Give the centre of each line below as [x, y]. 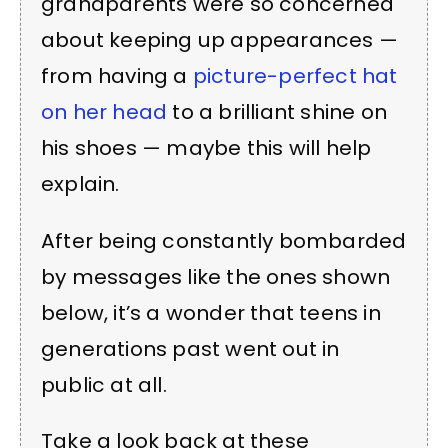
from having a [117, 76]
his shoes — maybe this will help [206, 148]
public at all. [104, 384]
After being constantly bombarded [224, 240]
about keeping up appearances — [220, 40]
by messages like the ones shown [216, 276]
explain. [80, 184]
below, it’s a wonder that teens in [211, 312]
